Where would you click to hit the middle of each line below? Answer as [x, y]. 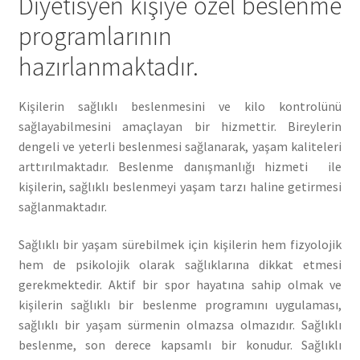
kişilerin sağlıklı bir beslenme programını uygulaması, [180, 305]
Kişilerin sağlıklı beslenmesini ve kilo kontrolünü [180, 106]
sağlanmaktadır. [62, 206]
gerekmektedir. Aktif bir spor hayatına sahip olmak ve [180, 285]
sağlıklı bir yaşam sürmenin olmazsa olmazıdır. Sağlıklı [180, 325]
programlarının [95, 37]
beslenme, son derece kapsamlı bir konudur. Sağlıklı [180, 345]
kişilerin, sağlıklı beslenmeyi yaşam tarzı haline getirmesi [180, 186]
